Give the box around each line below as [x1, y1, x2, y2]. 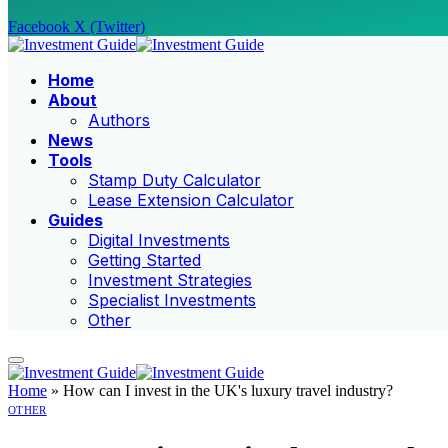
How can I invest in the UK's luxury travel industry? [63, 382, 393, 400]
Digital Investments [88, 230, 230, 251]
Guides [48, 210, 103, 231]
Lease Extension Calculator [88, 190, 294, 211]
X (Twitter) [74, 18, 145, 36]
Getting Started [88, 250, 201, 271]
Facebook [8, 18, 70, 36]
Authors [88, 110, 150, 131]
